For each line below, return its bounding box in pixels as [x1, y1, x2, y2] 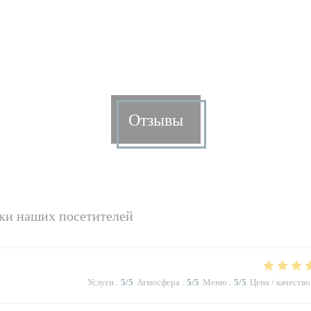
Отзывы [128, 108, 183, 131]
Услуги [87, 277, 114, 287]
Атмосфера [137, 277, 180, 287]
